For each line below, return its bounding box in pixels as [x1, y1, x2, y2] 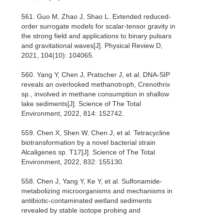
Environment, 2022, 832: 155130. [21, 158, 124, 166]
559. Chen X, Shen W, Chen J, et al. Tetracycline [21, 129, 170, 137]
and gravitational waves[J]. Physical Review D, [21, 42, 163, 50]
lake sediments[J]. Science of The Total [21, 100, 141, 108]
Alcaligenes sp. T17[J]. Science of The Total [21, 148, 155, 156]
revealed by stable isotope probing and [21, 206, 140, 215]
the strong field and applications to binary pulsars [21, 32, 171, 40]
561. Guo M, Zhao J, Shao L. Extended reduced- [21, 13, 171, 21]
